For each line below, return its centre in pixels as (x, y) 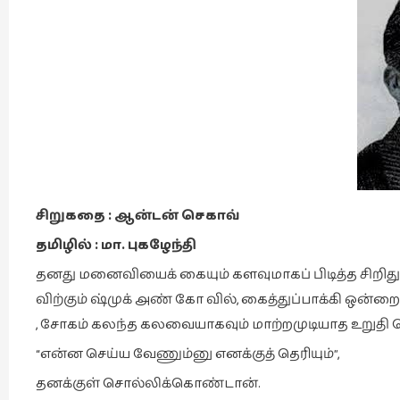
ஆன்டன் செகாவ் (177, 216)
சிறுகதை (72, 216)
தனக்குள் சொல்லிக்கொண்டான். (148, 383)
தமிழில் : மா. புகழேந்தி (116, 245)
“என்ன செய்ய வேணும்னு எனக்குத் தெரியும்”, (187, 354)
